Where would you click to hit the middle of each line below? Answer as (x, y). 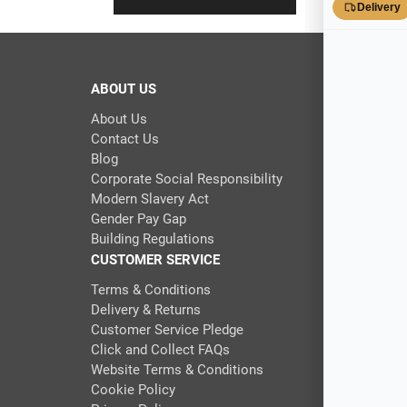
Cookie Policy (133, 389)
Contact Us (124, 139)
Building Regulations (152, 238)
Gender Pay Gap (138, 218)
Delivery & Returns (145, 309)
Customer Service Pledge (167, 329)
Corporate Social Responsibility (186, 179)
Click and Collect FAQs (160, 349)
